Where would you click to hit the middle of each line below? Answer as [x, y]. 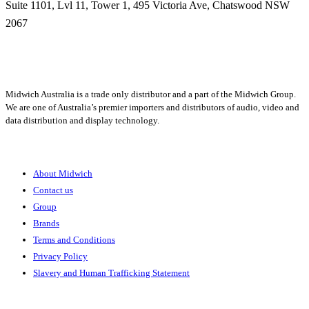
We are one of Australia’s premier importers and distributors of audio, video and [152, 107]
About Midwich [63, 173]
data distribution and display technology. [83, 120]
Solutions [27, 298]
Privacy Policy [60, 256]
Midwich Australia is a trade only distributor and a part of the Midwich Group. [151, 94]
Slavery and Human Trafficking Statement [111, 272]
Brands [46, 223]
